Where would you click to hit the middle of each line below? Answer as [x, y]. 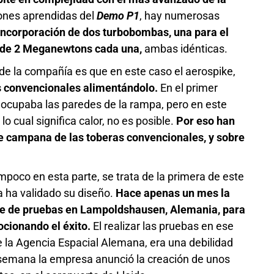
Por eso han [206, 121]
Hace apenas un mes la [173, 193]
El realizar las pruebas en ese [164, 226]
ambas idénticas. [186, 49]
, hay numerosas [180, 16]
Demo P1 [118, 16]
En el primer [188, 88]
